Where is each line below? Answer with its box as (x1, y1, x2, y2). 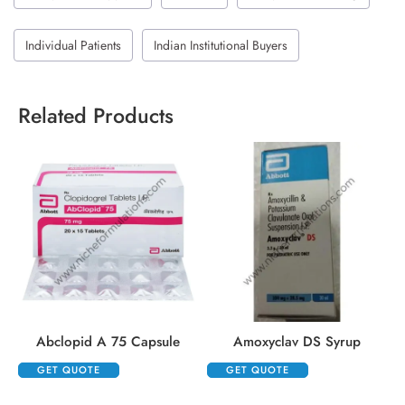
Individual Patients (25, 36, 121, 54)
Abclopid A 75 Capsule (36, 332, 180, 352)
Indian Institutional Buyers (154, 36, 287, 54)
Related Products (18, 100, 174, 131)
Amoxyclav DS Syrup (233, 332, 361, 352)
